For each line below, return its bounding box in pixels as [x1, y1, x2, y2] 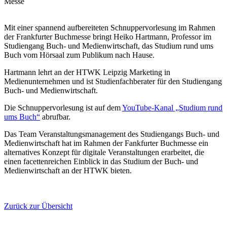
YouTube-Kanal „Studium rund [122, 103, 222, 112]
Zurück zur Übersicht [4, 201, 72, 210]
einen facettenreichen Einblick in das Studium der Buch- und [4, 157, 198, 166]
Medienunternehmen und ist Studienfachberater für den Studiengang [4, 77, 222, 86]
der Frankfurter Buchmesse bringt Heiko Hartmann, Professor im [4, 32, 211, 41]
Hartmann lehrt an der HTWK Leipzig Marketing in [4, 67, 170, 77]
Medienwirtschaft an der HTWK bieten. [4, 166, 132, 175]
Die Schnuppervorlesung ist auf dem [4, 103, 122, 112]
